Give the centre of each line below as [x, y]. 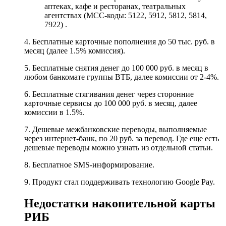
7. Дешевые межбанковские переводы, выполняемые [116, 129]
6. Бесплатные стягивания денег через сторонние [109, 94]
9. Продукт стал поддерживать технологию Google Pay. [120, 182]
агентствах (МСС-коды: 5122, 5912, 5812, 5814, [126, 15]
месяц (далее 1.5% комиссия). [75, 50]
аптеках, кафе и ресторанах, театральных [115, 6]
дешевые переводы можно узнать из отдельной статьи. [119, 147]
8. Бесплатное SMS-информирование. [89, 164]
